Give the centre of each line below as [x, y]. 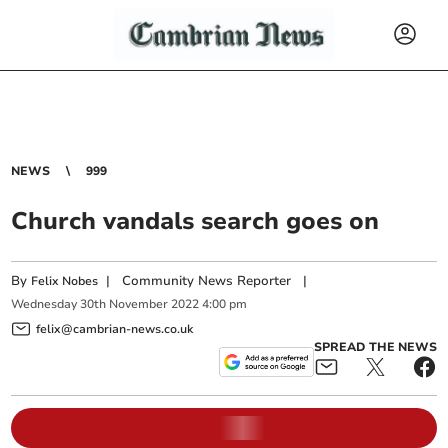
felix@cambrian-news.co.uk [115, 328]
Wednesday [44, 304]
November [139, 304]
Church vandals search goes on [195, 221]
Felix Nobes [65, 281]
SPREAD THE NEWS [375, 346]
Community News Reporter [207, 281]
